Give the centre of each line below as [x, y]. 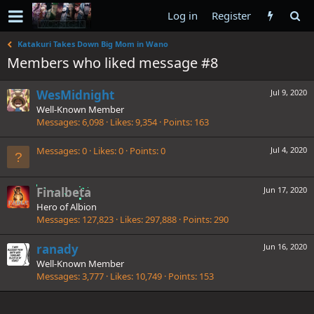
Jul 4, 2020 [289, 149]
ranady [57, 249]
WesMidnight [75, 95]
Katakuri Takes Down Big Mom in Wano [93, 44]
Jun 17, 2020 [285, 189]
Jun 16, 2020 [285, 246]
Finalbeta [64, 192]
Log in [183, 15]
